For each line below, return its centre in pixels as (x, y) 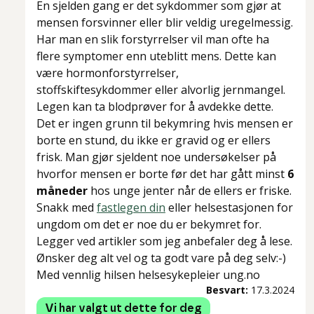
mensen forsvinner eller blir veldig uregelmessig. (165, 23)
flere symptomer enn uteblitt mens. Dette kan (156, 56)
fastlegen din (131, 208)
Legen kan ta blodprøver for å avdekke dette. (155, 107)
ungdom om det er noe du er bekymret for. (149, 225)
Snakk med (67, 208)
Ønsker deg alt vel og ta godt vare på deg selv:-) (161, 258)
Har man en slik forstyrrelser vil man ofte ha (153, 40)
